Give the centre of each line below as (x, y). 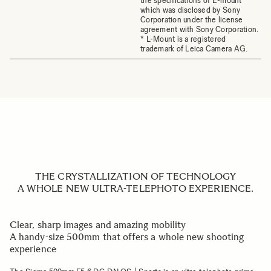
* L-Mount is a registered (183, 39)
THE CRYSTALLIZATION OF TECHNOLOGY (135, 176)
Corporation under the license (192, 20)
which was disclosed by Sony (191, 10)
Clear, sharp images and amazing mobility (98, 225)
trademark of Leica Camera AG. (194, 49)
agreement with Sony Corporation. (200, 29)
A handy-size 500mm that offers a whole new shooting (127, 237)
